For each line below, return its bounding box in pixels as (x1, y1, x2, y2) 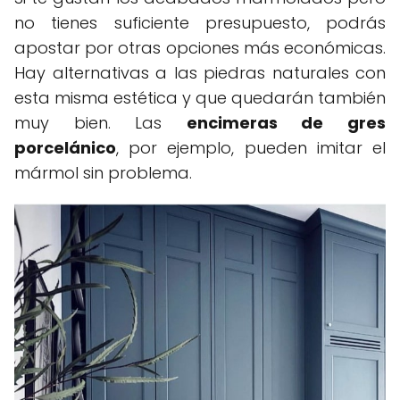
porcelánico (14, 136, 116, 159)
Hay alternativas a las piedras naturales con (14, 61, 386, 84)
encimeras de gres (186, 111, 387, 134)
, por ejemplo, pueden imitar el (116, 136, 386, 159)
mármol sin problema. (14, 161, 192, 184)
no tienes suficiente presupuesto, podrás (14, 11, 386, 34)
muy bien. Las (14, 111, 187, 134)
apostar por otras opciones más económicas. (14, 36, 386, 59)
